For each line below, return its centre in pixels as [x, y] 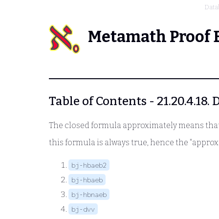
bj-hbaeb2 [89, 165]
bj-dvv [83, 209]
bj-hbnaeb [89, 195]
